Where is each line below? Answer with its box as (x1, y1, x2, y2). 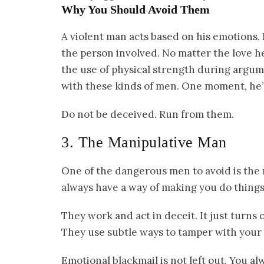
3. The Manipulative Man (61, 134, 227, 151)
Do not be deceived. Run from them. (61, 108, 234, 121)
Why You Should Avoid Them (61, 3, 210, 16)
